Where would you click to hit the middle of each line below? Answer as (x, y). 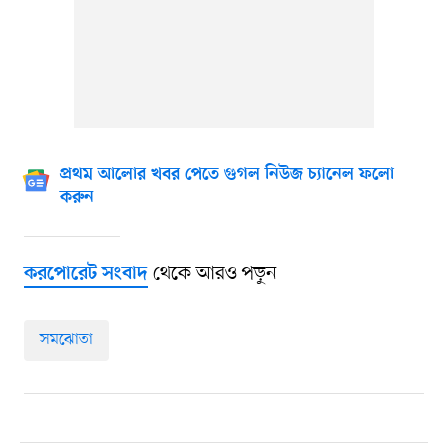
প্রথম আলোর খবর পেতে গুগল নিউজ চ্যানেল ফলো (226, 175)
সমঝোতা (66, 340)
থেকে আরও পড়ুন (212, 274)
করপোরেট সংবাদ (85, 275)
